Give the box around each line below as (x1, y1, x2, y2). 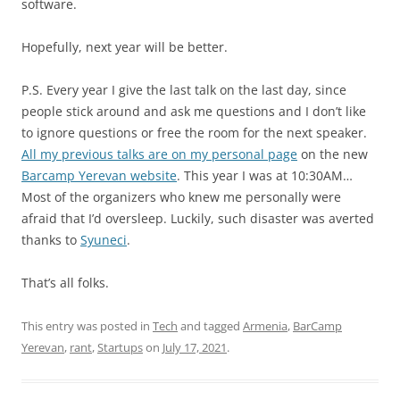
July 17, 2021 (162, 339, 227, 355)
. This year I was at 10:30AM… (177, 167, 353, 184)
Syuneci (80, 231, 127, 248)
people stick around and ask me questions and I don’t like (21, 103, 366, 120)
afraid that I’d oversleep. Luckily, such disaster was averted (21, 210, 374, 227)
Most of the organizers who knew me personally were (21, 188, 341, 205)
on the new (297, 146, 368, 162)
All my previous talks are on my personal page (21, 146, 297, 162)
